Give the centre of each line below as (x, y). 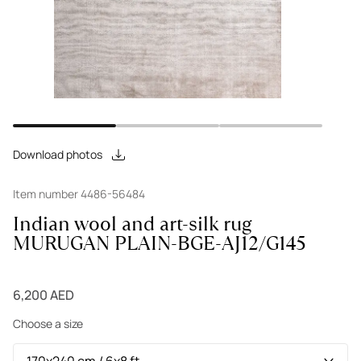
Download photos (58, 154)
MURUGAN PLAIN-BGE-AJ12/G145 (160, 243)
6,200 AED (44, 295)
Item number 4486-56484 (79, 194)
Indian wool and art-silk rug (133, 224)
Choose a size (48, 324)
